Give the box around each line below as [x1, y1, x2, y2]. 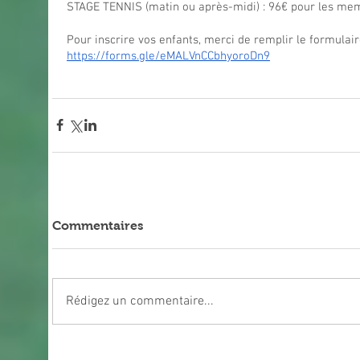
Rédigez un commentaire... [66, 292, 214, 309]
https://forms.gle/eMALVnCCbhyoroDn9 [67, 48, 270, 63]
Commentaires [52, 218, 143, 232]
